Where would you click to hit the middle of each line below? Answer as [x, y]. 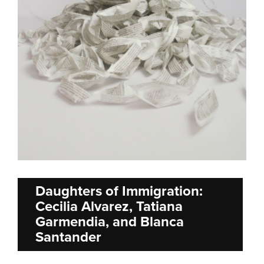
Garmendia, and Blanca [110, 222]
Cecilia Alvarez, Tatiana [109, 207]
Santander [68, 237]
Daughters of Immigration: [119, 192]
